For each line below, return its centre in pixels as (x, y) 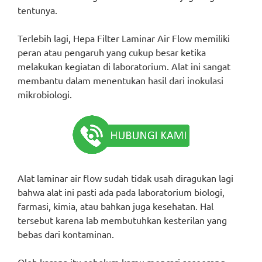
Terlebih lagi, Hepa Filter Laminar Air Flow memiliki (124, 38)
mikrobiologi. (45, 94)
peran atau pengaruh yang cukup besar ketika (112, 52)
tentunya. (37, 10)
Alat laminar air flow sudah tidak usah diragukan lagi (125, 178)
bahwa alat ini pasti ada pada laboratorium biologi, (121, 192)
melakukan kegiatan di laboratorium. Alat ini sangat (124, 66)
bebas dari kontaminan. (66, 234)
